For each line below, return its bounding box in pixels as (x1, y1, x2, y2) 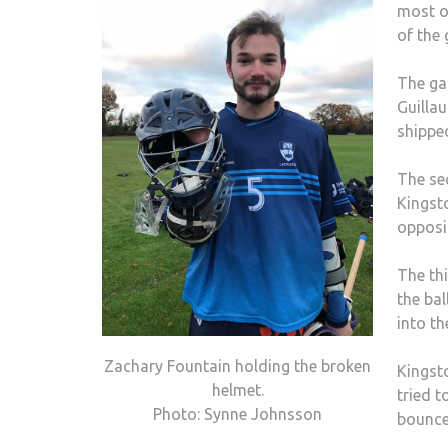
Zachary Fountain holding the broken (104, 356, 371, 375)
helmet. (211, 380, 264, 399)
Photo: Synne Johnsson (153, 404, 322, 423)
